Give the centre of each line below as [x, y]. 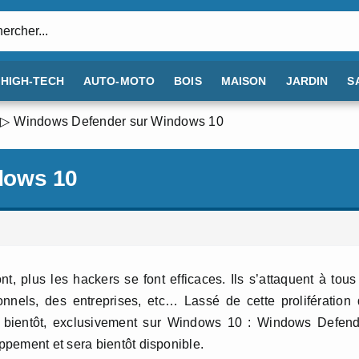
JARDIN [307, 81]
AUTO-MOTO [119, 81]
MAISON [244, 81]
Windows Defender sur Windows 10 [119, 121]
